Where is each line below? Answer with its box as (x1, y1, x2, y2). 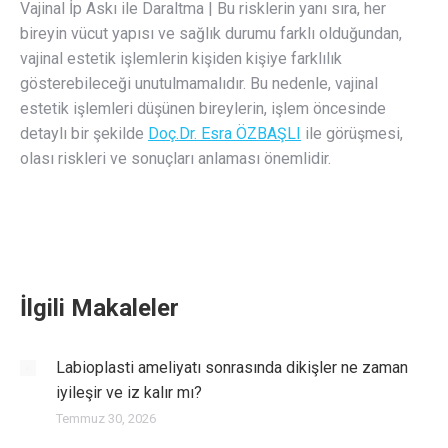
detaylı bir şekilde (20, 124, 148, 144)
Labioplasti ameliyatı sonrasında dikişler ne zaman (56, 358, 408, 378)
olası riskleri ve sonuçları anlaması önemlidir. (20, 149, 331, 169)
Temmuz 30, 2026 (56, 411, 156, 427)
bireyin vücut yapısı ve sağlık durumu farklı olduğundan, (20, 24, 402, 44)
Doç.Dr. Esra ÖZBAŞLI (148, 124, 301, 144)
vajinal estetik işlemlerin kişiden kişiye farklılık (20, 49, 342, 69)
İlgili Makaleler (20, 294, 179, 323)
